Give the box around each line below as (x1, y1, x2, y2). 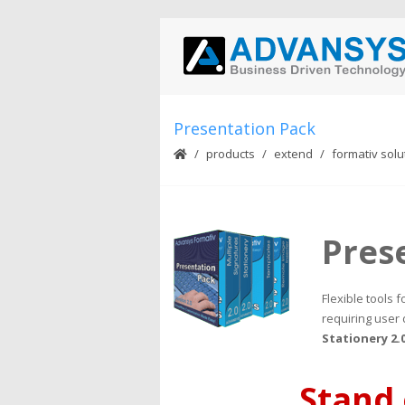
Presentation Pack (174, 118, 316, 139)
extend (274, 146, 313, 162)
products (206, 146, 255, 162)
